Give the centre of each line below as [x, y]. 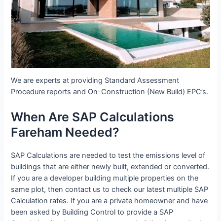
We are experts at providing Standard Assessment [95, 81]
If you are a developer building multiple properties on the [105, 178]
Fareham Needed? [65, 132]
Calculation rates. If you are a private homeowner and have [110, 201]
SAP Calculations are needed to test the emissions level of [108, 155]
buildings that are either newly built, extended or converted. [110, 166]
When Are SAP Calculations [93, 117]
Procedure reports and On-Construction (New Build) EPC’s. [110, 92]
